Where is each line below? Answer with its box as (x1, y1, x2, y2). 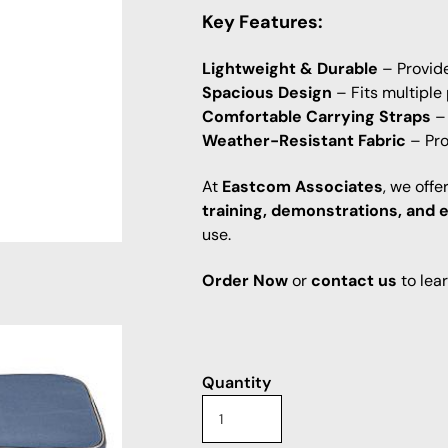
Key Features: (201, 10, 323, 34)
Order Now (201, 270, 288, 291)
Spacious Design (201, 82, 332, 103)
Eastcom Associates (221, 176, 383, 197)
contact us (310, 270, 397, 291)
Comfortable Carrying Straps (201, 106, 431, 127)
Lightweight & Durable (201, 58, 378, 79)
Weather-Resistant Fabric (201, 130, 406, 151)
